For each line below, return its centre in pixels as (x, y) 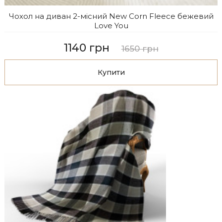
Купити (111, 72)
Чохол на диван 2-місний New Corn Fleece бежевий (111, 16)
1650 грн (140, 48)
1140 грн (86, 48)
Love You (111, 26)
